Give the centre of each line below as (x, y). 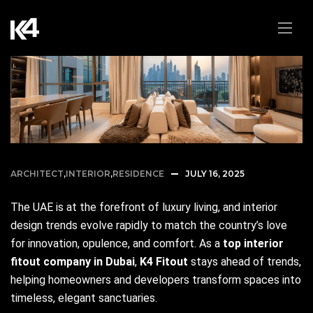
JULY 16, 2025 (215, 174)
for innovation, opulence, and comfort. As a (117, 244)
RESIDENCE (138, 174)
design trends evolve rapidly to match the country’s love (149, 226)
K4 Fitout (164, 262)
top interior (253, 244)
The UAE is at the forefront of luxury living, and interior (144, 208)
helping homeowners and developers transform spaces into (156, 280)
